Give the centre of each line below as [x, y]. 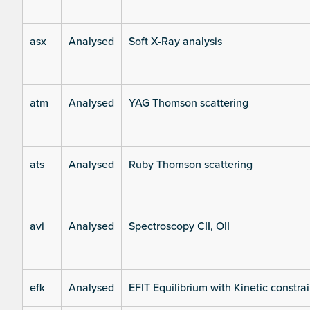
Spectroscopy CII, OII [179, 227]
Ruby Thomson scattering [191, 165]
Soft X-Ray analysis [175, 42]
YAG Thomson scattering [189, 103]
